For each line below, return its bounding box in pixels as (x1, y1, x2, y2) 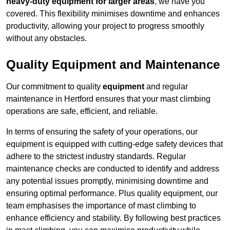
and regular (144, 82, 188, 91)
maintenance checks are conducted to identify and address (6, 164, 219, 174)
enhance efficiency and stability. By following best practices (6, 214, 221, 223)
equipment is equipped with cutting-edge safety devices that (6, 140, 223, 149)
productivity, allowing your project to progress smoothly (6, 22, 204, 31)
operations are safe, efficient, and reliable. (6, 107, 158, 116)
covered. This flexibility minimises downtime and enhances (6, 9, 220, 18)
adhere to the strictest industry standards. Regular (6, 152, 186, 161)
